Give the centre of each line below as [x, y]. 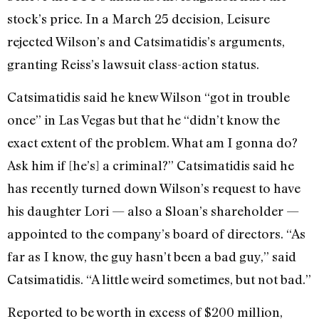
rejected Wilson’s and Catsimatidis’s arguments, [146, 41]
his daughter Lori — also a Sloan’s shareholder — [153, 210]
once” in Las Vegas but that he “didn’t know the [143, 119]
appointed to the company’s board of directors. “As [156, 233]
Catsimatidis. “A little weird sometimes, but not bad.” [159, 279]
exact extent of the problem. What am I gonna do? [152, 142]
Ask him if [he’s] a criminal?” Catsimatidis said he [151, 165]
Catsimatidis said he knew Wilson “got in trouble [148, 96]
